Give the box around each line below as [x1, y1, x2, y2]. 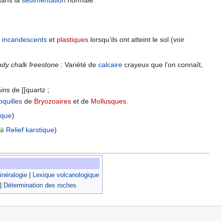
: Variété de [59, 61, 98, 69]
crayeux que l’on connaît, [122, 61, 203, 69]
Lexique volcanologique [33, 171, 99, 179]
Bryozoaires [34, 97, 72, 106]
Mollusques [91, 97, 127, 106]
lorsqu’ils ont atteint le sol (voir [88, 36, 184, 44]
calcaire [98, 61, 122, 69]
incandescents [2, 36, 47, 44]
